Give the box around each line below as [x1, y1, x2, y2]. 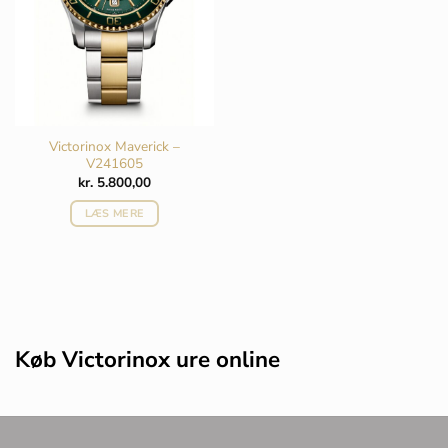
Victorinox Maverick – [49, 137, 180, 157]
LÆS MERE [84, 205, 145, 221]
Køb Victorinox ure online [15, 344, 280, 376]
